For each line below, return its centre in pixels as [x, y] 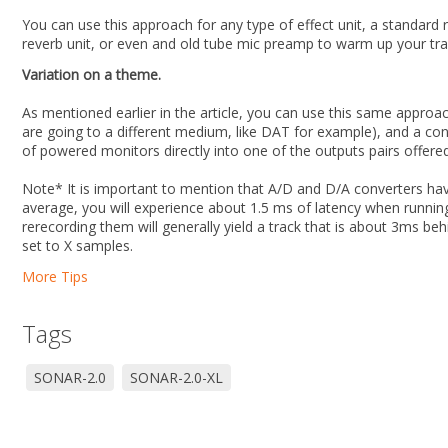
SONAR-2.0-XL [176, 377]
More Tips [55, 276]
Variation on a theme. [91, 74]
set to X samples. [77, 245]
